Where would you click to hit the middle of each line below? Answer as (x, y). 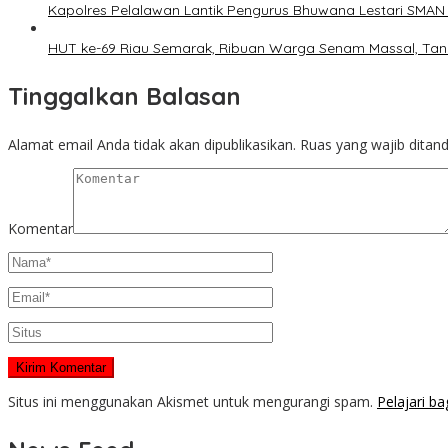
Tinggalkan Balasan (124, 96)
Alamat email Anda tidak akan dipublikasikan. (152, 145)
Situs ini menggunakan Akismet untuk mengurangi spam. (192, 402)
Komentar (40, 229)
